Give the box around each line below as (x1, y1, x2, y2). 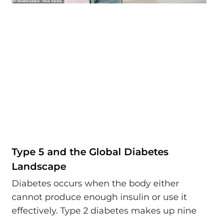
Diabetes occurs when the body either (12, 178, 179, 189)
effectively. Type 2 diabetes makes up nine (12, 205, 197, 217)
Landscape (12, 160, 66, 172)
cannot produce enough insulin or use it (12, 192, 187, 203)
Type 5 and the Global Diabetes (12, 145, 168, 158)
